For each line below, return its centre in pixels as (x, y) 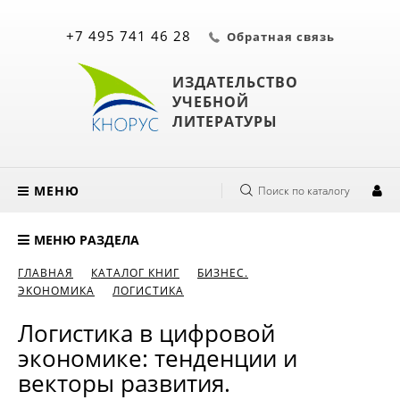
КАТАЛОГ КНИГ (135, 273)
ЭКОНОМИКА (56, 291)
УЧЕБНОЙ (210, 101)
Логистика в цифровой (146, 333)
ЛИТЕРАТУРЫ (225, 121)
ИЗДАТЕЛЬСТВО (235, 82)
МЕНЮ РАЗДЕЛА (87, 240)
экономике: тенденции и (158, 358)
